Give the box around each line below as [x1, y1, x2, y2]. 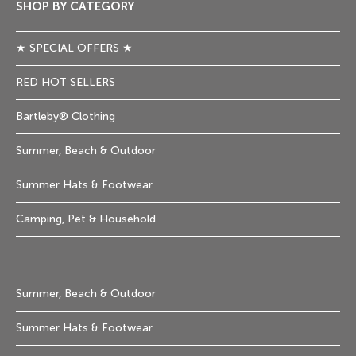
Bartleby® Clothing [16, 110, 115, 124]
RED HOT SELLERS [16, 75, 115, 90]
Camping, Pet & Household [16, 212, 156, 226]
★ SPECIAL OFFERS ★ [16, 41, 133, 56]
